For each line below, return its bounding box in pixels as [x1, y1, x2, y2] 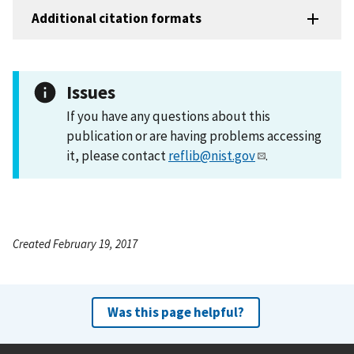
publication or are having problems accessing [66, 126, 322, 145]
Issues [66, 80, 115, 104]
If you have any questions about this [66, 107, 270, 125]
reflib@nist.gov [168, 146, 255, 164]
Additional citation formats [32, 9, 201, 28]
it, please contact [66, 146, 168, 164]
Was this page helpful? [107, 303, 244, 321]
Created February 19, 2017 [13, 235, 137, 251]
